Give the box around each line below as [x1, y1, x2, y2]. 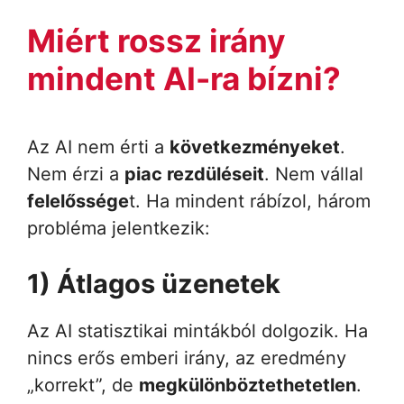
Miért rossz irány [27, 21, 286, 60]
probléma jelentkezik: [27, 216, 210, 239]
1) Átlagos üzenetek [27, 267, 280, 299]
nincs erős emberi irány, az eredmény [27, 346, 346, 369]
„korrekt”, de [27, 373, 139, 396]
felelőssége [27, 189, 129, 212]
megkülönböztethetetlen [139, 373, 356, 396]
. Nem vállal [264, 162, 363, 185]
